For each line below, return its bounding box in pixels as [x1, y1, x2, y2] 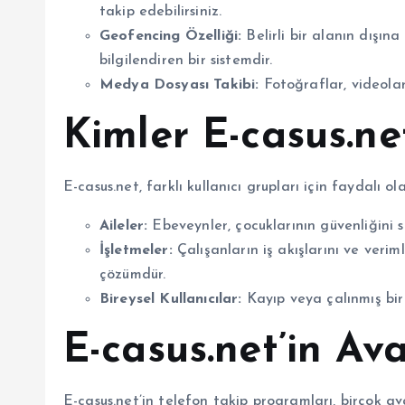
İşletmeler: [99, 242, 173, 258]
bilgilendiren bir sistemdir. [99, 52, 273, 68]
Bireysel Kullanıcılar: [99, 291, 242, 306]
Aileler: [99, 218, 148, 233]
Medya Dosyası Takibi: [99, 77, 259, 92]
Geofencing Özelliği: [99, 28, 242, 43]
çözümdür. [99, 267, 166, 282]
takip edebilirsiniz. [99, 4, 222, 19]
